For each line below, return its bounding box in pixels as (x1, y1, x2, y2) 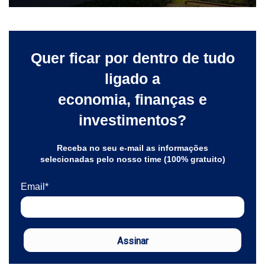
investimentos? (79, 111, 186, 128)
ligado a (105, 70, 160, 87)
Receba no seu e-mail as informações (57, 143, 208, 153)
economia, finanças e (58, 91, 207, 108)
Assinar (117, 235, 148, 247)
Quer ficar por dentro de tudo (30, 49, 235, 66)
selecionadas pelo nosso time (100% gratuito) (40, 154, 225, 164)
